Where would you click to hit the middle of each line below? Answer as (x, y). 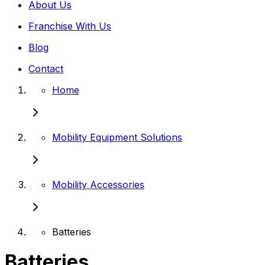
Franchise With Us (70, 26)
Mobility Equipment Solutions (117, 137)
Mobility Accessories (98, 184)
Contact (46, 68)
